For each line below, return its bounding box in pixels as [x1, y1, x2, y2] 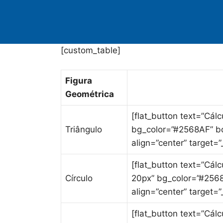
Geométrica [65, 89, 114, 99]
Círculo [65, 173, 93, 183]
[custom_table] [61, 45, 120, 55]
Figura [65, 76, 92, 86]
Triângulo [65, 124, 102, 134]
